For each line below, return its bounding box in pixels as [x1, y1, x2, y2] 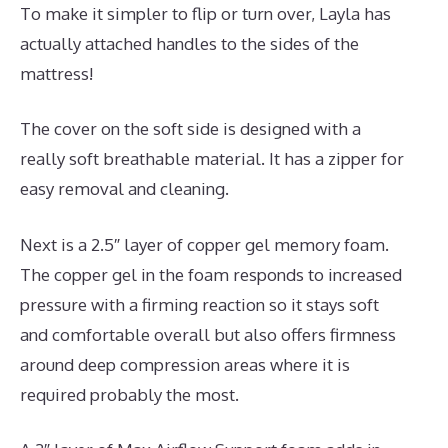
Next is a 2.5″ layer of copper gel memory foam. [20, 233, 389, 255]
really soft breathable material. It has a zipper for [20, 148, 404, 170]
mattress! [20, 62, 93, 84]
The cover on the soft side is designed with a [20, 118, 361, 140]
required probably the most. [20, 383, 239, 405]
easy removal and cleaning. [20, 178, 229, 200]
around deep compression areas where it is [20, 353, 350, 375]
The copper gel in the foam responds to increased [20, 263, 402, 285]
